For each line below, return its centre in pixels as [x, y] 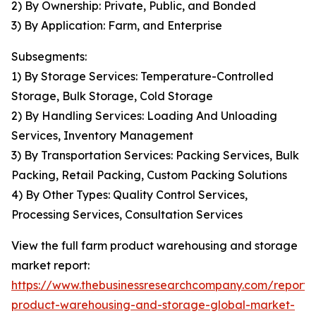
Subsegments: [49, 57]
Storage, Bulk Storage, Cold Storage [112, 96]
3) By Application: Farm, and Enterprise [117, 26]
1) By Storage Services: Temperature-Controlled [142, 77]
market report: [50, 266]
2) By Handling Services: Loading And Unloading [144, 116]
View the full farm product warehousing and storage [154, 246]
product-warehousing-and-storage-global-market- [153, 305]
